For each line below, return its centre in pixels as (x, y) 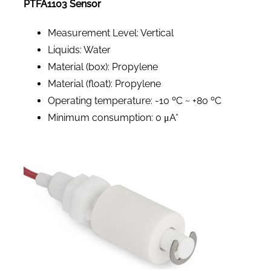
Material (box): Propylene (103, 67)
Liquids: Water (79, 50)
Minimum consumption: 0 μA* (113, 117)
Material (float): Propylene (104, 83)
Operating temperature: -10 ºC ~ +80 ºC (134, 100)
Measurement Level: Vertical (110, 33)
